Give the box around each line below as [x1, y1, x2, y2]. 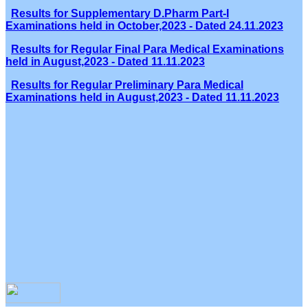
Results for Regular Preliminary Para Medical [11, 79, 243, 91]
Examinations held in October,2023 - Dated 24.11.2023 [5, 20, 283, 32]
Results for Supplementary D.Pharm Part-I [11, 8, 229, 20]
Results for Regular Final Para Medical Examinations [11, 43, 284, 56]
